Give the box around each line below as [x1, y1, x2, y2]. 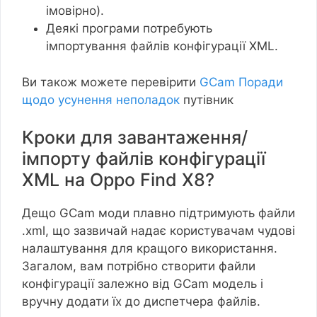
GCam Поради [200, 74, 283, 89]
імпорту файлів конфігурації [22, 148, 265, 170]
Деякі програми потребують [46, 21, 212, 36]
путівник [180, 92, 234, 107]
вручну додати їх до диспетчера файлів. [22, 294, 264, 309]
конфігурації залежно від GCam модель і [22, 277, 263, 292]
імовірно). [46, 4, 104, 18]
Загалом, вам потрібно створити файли [22, 259, 255, 274]
